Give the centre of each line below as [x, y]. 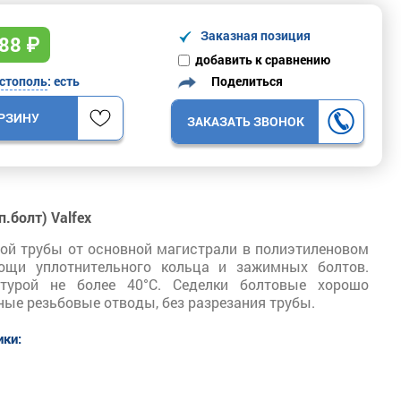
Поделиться [243, 81]
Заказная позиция [252, 35]
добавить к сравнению [263, 59]
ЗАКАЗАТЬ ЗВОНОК [245, 121]
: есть [64, 81]
